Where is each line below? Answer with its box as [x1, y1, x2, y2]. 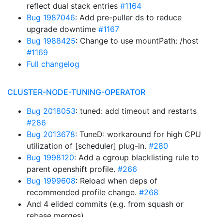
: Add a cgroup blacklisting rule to [74, 153, 199, 162]
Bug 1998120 [27, 153, 74, 162]
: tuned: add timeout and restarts [76, 106, 197, 116]
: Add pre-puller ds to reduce [75, 13, 182, 22]
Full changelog [27, 59, 79, 69]
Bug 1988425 [27, 36, 76, 46]
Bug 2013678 [27, 129, 75, 139]
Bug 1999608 [27, 176, 76, 186]
